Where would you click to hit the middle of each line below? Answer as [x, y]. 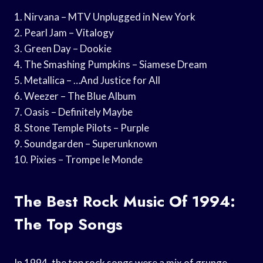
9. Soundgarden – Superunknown [86, 143]
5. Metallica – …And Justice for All [87, 80]
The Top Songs [68, 224]
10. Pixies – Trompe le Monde [78, 159]
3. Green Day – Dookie [63, 48]
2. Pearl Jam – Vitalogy [64, 32]
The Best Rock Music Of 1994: [125, 201]
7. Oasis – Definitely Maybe [73, 112]
